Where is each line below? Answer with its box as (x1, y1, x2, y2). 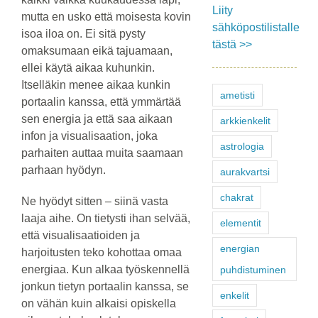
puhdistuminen (219, 264, 286, 276)
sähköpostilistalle (212, 21, 300, 34)
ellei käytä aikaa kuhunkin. (21, 62, 155, 75)
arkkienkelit (219, 115, 270, 127)
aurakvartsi (219, 166, 270, 178)
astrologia (219, 141, 264, 153)
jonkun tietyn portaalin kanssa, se (21, 280, 189, 293)
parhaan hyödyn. (21, 164, 106, 177)
